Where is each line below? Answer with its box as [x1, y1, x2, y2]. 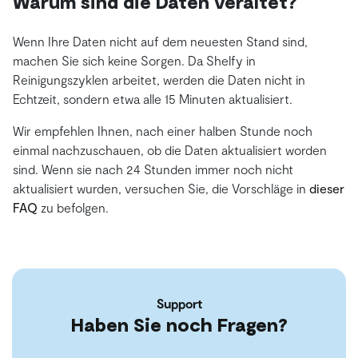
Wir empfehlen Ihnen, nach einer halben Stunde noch [13, 123, 312, 139]
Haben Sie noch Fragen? [70, 312, 288, 336]
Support [156, 296, 202, 312]
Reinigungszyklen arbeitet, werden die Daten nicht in [13, 72, 305, 88]
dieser [309, 181, 344, 197]
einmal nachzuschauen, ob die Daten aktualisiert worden [13, 142, 327, 158]
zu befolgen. [38, 200, 109, 216]
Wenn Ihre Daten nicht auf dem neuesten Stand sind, [13, 34, 308, 50]
